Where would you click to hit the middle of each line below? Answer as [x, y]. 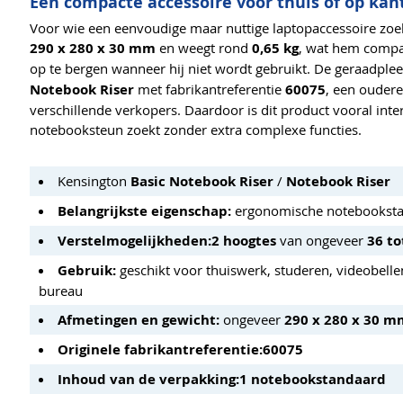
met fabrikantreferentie [210, 89]
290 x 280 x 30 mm [93, 48]
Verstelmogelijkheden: [134, 240]
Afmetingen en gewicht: [139, 319]
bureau [61, 290]
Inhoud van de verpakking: [148, 379]
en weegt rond [204, 47]
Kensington [94, 180]
